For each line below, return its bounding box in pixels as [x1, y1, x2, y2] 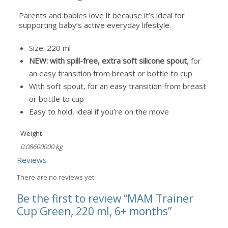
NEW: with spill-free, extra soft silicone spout [28, 55, 187, 66]
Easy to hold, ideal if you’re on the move [28, 106, 169, 117]
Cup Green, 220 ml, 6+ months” [17, 204, 172, 218]
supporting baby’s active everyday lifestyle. [18, 20, 171, 31]
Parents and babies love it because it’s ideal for [18, 10, 185, 21]
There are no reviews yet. [17, 172, 96, 182]
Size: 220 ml [28, 42, 71, 53]
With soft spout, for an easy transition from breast [28, 80, 206, 91]
